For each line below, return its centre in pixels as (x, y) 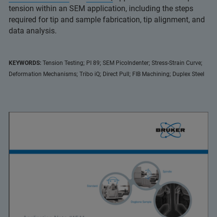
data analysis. (33, 31)
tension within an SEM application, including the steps (101, 8)
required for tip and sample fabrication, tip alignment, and (107, 19)
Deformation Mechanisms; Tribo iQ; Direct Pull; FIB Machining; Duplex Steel (107, 74)
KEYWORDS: (26, 63)
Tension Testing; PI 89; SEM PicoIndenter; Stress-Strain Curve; (123, 63)
